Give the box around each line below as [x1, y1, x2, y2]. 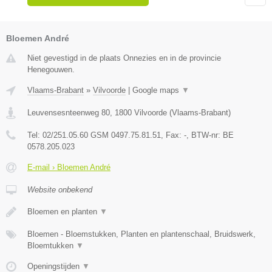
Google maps [132, 85, 182, 95]
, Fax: [161, 130, 184, 140]
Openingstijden [27, 261, 82, 271]
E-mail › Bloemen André [27, 162, 110, 172]
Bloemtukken [27, 240, 76, 250]
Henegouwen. [27, 64, 75, 74]
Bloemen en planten [27, 206, 100, 216]
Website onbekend [27, 185, 92, 194]
